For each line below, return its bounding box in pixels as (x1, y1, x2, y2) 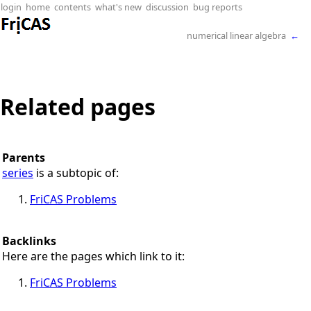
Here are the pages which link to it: (2, 248, 185, 264)
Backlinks (2, 233, 56, 249)
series (2, 165, 33, 180)
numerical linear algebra (187, 29, 286, 42)
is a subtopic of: (36, 165, 119, 180)
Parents (2, 149, 45, 165)
